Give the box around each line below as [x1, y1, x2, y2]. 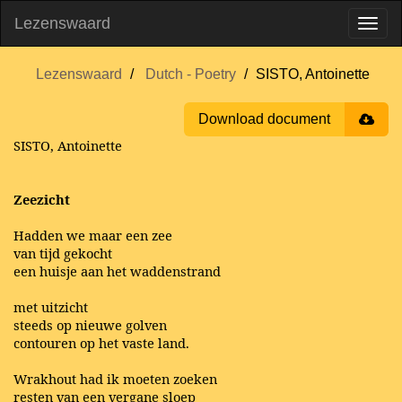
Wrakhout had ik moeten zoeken [13, 370, 217, 388]
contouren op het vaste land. [13, 334, 189, 352]
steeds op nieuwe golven [13, 316, 167, 334]
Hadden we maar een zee [13, 226, 172, 244]
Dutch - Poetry [145, 66, 236, 82]
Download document [198, 111, 330, 127]
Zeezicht [13, 190, 70, 208]
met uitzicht [13, 298, 88, 316]
